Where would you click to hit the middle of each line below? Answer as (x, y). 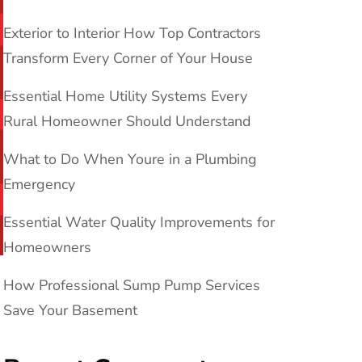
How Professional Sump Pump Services (132, 286)
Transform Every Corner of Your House (128, 59)
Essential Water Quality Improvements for (139, 223)
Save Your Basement (70, 311)
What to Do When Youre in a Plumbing (130, 160)
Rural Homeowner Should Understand (127, 122)
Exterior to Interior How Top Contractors (132, 34)
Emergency (39, 185)
